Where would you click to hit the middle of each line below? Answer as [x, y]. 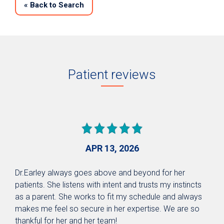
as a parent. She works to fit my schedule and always [108, 196]
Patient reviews [112, 74]
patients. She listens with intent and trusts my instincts [108, 184]
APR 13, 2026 [112, 148]
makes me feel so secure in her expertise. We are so [107, 208]
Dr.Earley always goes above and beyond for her [100, 172]
